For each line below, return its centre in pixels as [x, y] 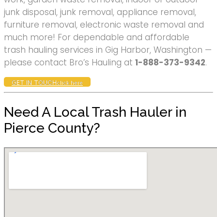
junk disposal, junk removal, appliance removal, [100, 12]
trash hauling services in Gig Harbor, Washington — [108, 50]
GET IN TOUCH [34, 82]
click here [70, 83]
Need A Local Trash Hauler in [95, 112]
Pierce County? [52, 128]
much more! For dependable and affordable [97, 37]
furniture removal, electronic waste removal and [104, 24]
